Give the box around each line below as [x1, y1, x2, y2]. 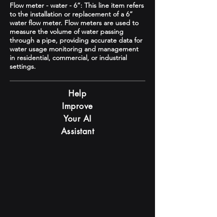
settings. [10, 62, 36, 71]
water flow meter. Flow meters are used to [10, 18, 139, 27]
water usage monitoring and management [10, 45, 139, 53]
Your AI [63, 113, 92, 124]
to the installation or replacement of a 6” [10, 10, 133, 18]
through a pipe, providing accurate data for [10, 36, 142, 45]
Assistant [61, 126, 94, 137]
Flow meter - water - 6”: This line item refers [10, 1, 144, 10]
